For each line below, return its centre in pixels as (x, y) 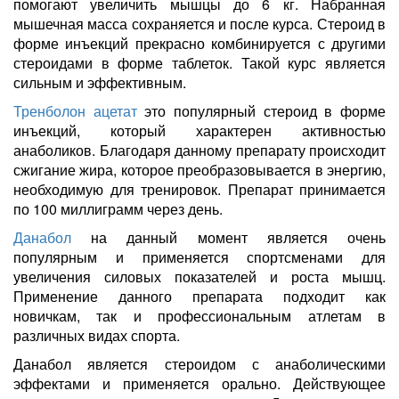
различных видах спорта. (97, 335)
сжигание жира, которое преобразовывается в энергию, (199, 169)
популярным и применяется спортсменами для (199, 256)
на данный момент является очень (228, 237)
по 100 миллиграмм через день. (118, 208)
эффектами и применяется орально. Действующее (199, 383)
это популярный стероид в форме (261, 110)
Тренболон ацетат (75, 110)
